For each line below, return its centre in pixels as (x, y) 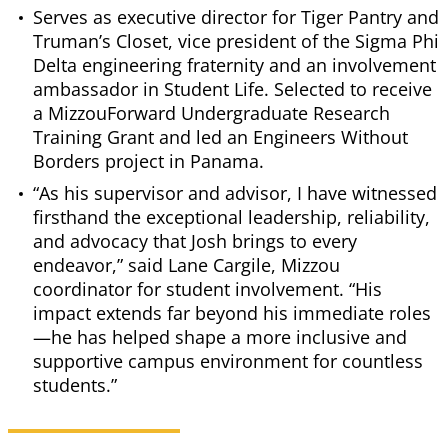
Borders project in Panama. (148, 161)
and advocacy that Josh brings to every (195, 241)
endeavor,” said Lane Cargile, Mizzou (186, 265)
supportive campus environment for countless (228, 361)
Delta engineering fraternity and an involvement (234, 65)
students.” (75, 385)
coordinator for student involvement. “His (207, 289)
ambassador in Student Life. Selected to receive (232, 89)
